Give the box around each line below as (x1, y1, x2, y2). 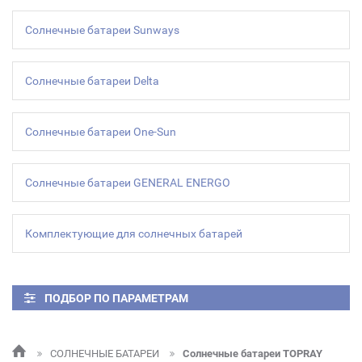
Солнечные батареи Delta (25, 74, 159, 87)
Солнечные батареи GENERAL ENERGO (25, 176, 230, 189)
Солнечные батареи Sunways (25, 23, 179, 36)
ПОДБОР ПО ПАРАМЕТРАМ (44, 292, 188, 305)
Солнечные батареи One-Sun (25, 125, 176, 138)
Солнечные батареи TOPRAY (183, 347, 322, 360)
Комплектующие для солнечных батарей (25, 227, 242, 240)
